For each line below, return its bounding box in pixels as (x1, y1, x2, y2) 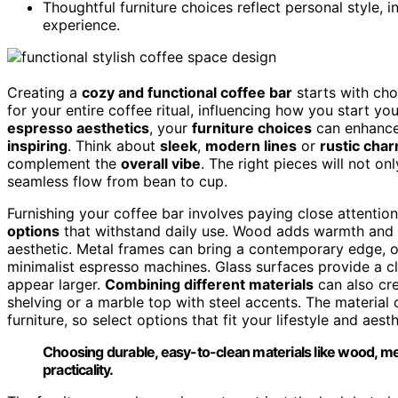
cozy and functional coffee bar (82, 83, 292, 101)
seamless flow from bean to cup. (7, 171, 227, 190)
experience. (43, 15, 120, 34)
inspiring (7, 136, 68, 155)
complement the (7, 154, 121, 172)
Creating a (7, 83, 82, 101)
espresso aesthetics (7, 118, 149, 137)
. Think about (68, 136, 160, 155)
